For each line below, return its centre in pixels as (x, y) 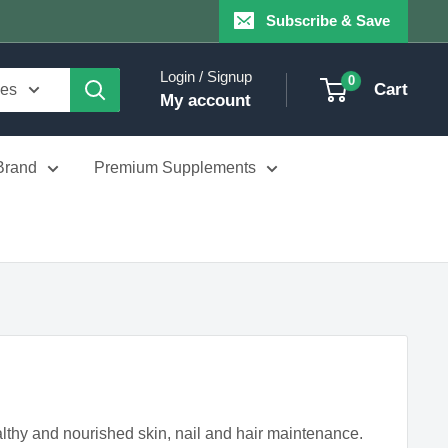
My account (205, 100)
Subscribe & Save (328, 20)
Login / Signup (206, 76)
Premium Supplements (175, 167)
